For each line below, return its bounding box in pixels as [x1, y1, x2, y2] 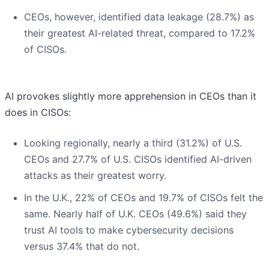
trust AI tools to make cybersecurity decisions [24, 224, 234, 237]
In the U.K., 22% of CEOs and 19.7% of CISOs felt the [24, 192, 263, 204]
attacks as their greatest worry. [24, 169, 166, 181]
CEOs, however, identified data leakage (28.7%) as [24, 10, 254, 23]
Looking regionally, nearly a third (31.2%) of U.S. [24, 136, 242, 149]
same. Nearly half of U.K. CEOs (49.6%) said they [24, 208, 247, 220]
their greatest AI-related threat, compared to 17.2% [24, 26, 255, 39]
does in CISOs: [5, 106, 71, 118]
